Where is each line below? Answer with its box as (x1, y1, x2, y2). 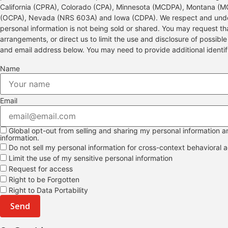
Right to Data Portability (7, 186, 88, 195)
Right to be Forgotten (7, 175, 79, 184)
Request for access (7, 164, 73, 174)
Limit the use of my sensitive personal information (7, 154, 173, 163)
